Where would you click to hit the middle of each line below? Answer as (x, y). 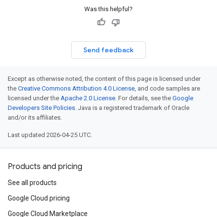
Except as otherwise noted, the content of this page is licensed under (104, 79)
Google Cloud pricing (39, 198)
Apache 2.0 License (88, 98)
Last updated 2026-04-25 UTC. (50, 135)
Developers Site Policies (41, 108)
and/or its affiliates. (35, 117)
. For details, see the (144, 98)
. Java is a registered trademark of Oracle (132, 108)
